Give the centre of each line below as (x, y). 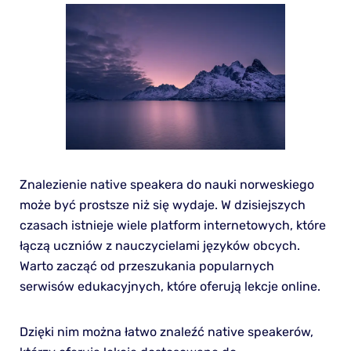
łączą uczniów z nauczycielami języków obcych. (159, 245)
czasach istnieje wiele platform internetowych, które (172, 225)
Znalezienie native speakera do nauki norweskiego (166, 184)
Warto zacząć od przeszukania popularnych (147, 266)
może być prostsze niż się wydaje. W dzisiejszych (162, 204)
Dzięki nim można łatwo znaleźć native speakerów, (166, 331)
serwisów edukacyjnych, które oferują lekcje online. (170, 286)
